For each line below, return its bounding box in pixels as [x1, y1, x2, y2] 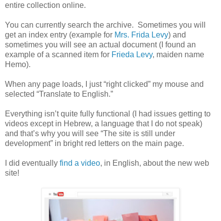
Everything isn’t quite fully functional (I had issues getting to [5, 109, 211, 118]
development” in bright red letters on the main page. [5, 139, 184, 147]
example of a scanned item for [5, 50, 111, 59]
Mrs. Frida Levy [114, 30, 168, 39]
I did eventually [5, 158, 60, 167]
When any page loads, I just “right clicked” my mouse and [5, 79, 204, 88]
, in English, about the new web [100, 158, 209, 167]
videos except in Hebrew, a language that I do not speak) [5, 119, 202, 128]
